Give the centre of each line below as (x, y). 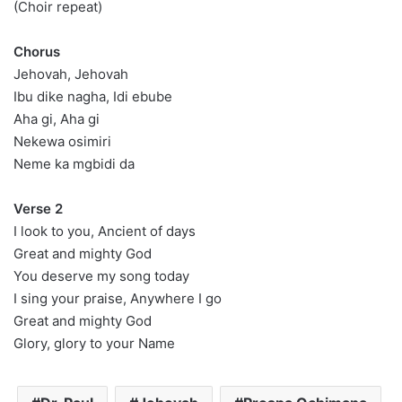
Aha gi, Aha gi (57, 119)
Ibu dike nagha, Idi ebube (93, 96)
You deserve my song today (101, 276)
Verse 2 (38, 209)
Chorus (37, 52)
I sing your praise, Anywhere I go (118, 298)
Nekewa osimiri (62, 141)
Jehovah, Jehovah (71, 74)
